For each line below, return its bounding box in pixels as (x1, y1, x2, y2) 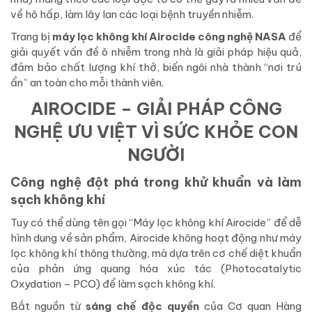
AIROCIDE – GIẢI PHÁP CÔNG (30, 98, 282, 120)
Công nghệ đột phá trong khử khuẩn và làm (10, 174, 302, 191)
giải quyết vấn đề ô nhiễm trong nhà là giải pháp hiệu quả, (10, 45, 302, 59)
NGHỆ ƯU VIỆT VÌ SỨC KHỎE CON (14, 121, 298, 143)
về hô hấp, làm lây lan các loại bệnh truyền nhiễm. (10, 8, 253, 22)
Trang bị (10, 30, 53, 44)
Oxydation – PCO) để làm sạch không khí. (10, 277, 215, 291)
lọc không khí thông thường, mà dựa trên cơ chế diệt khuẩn (10, 247, 302, 260)
